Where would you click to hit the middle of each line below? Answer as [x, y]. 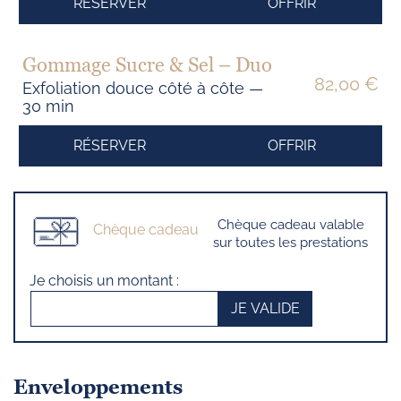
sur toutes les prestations [290, 243]
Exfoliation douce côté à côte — [143, 88]
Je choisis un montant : [104, 280]
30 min [48, 106]
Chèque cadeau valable [290, 225]
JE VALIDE [265, 308]
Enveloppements [98, 387]
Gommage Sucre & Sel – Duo [147, 65]
